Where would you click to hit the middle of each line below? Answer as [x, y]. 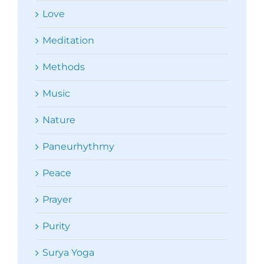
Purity [56, 226]
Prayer [57, 199]
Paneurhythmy [78, 146]
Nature [59, 120]
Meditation [68, 40]
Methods [64, 67]
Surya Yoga [68, 252]
